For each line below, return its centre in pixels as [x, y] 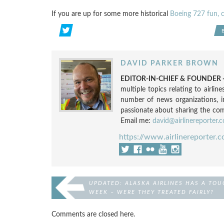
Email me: [136, 121]
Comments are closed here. [93, 214]
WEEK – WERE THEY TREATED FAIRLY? [151, 192]
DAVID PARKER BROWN [169, 63]
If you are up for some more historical [110, 14]
